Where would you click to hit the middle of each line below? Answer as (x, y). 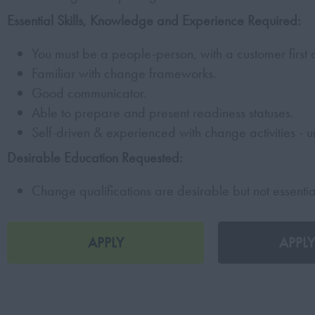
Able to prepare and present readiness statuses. (163, 112)
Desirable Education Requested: (95, 157)
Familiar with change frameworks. (124, 73)
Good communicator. (89, 93)
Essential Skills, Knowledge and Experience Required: (154, 20)
